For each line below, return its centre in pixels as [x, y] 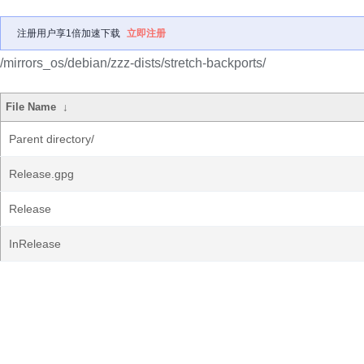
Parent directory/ [52, 139]
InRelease [35, 244]
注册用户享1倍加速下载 [69, 33]
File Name [31, 107]
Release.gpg [41, 174]
